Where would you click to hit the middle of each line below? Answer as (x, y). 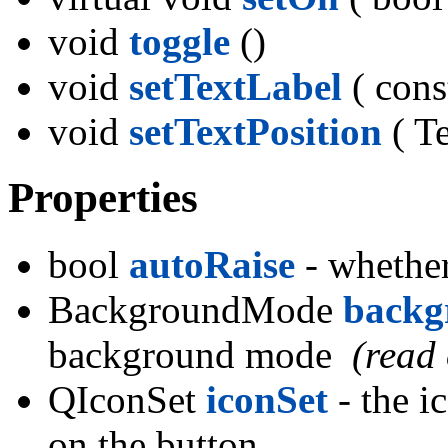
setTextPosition (255, 131)
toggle (179, 41)
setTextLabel (235, 86)
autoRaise (212, 265)
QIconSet (127, 400)
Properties (103, 198)
